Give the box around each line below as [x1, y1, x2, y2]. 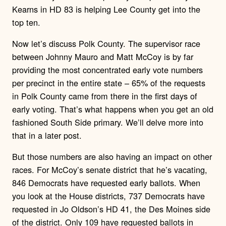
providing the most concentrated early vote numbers [12, 64, 203, 76]
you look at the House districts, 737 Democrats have [12, 190, 205, 202]
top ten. [12, 16, 40, 28]
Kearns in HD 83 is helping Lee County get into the [12, 3, 200, 15]
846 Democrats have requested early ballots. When [12, 177, 200, 189]
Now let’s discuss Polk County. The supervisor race [12, 37, 200, 50]
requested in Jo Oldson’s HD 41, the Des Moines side [12, 203, 210, 215]
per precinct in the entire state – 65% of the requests [12, 77, 205, 89]
